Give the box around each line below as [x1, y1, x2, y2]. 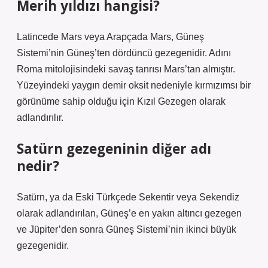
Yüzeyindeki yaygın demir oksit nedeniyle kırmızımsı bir [17, 80, 251, 90]
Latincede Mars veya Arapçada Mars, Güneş [17, 32, 204, 42]
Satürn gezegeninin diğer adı [17, 139, 211, 158]
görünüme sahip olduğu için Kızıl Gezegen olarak [17, 96, 226, 106]
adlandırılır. [17, 112, 63, 123]
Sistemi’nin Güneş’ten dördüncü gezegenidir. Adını [17, 48, 231, 58]
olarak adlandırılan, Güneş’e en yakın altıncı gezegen [17, 208, 242, 218]
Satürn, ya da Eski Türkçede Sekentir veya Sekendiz [17, 192, 239, 202]
